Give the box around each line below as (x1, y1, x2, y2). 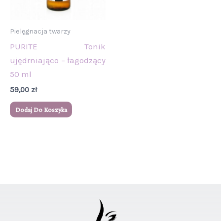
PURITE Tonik (10, 41, 106, 52)
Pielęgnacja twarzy (10, 27, 71, 36)
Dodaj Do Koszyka (15, 106, 67, 114)
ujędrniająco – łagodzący (10, 55, 106, 66)
